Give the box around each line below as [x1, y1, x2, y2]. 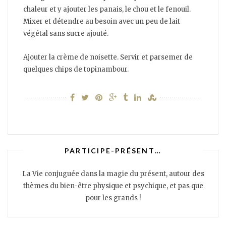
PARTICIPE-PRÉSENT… [64, 146, 162, 155]
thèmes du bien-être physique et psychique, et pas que [23, 182, 203, 191]
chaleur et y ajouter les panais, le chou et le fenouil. [23, 5, 191, 14]
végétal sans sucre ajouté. [23, 29, 108, 38]
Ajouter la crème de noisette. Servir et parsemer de [23, 53, 193, 62]
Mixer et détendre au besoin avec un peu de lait [23, 17, 180, 26]
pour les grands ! [85, 194, 141, 203]
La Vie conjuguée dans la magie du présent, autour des [22, 169, 204, 179]
